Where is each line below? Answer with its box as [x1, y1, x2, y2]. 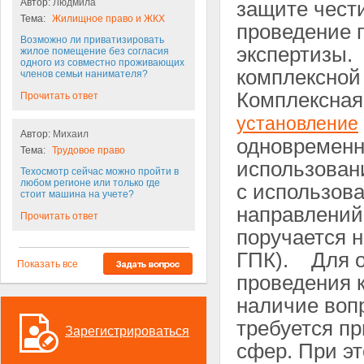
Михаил [53, 128, 89, 141]
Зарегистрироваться [65, 324, 189, 339]
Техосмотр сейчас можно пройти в [20, 166, 179, 178]
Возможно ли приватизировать [20, 34, 164, 46]
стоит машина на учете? [20, 188, 134, 201]
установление [236, 113, 358, 134]
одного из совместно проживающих [20, 57, 184, 69]
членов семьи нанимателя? [20, 68, 148, 80]
